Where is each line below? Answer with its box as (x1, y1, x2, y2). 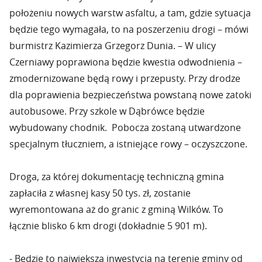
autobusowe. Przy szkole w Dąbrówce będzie (9, 105, 205, 118)
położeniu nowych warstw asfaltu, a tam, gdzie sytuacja (9, 6, 251, 19)
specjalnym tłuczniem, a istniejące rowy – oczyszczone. (9, 137, 247, 150)
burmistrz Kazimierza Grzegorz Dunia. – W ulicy (9, 39, 216, 52)
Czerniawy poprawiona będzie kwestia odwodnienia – (9, 56, 242, 68)
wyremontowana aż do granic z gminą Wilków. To (9, 203, 223, 216)
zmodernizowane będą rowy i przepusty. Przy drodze (9, 72, 240, 85)
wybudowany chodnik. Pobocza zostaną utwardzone (9, 121, 241, 134)
